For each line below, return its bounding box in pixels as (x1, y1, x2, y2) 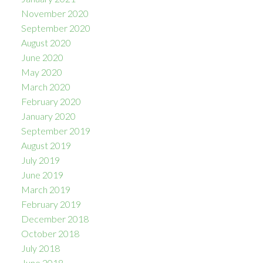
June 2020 (21, 51, 63, 63)
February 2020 (21, 95, 81, 107)
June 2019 (21, 168, 63, 180)
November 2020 (21, 7, 89, 19)
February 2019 (21, 198, 81, 210)
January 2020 (21, 110, 76, 122)
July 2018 (21, 242, 60, 254)
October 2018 (21, 227, 79, 239)
